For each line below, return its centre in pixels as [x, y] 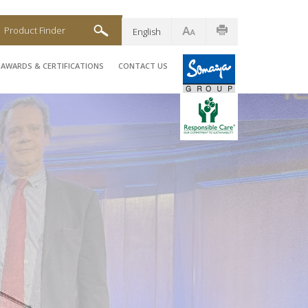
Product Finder [35, 30]
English [147, 32]
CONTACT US [143, 66]
